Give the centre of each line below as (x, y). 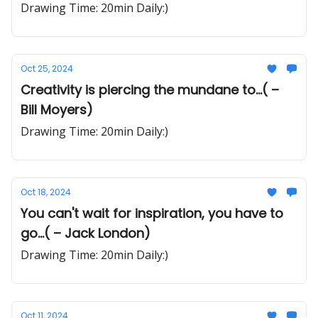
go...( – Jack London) (86, 233)
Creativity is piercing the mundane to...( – (146, 90)
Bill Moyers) (57, 110)
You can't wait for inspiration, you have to (152, 213)
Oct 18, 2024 (46, 192)
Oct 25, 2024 (47, 68)
